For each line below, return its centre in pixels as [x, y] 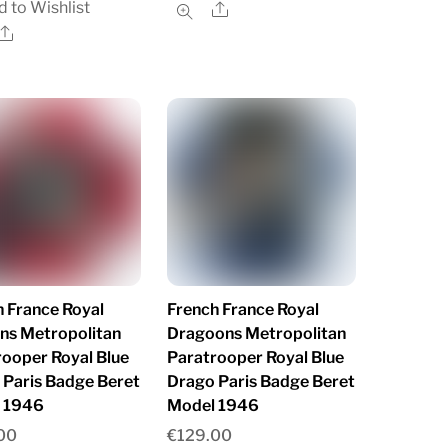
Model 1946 [213, 405]
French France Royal [243, 309]
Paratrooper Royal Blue [256, 357]
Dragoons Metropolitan [257, 333]
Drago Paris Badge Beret [261, 381]
